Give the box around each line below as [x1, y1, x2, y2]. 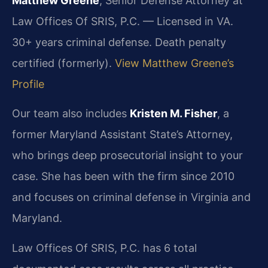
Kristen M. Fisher [130, 107, 217, 120]
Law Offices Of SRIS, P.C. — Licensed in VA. [12, 14, 233, 28]
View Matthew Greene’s [115, 56, 234, 69]
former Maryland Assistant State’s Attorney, [12, 128, 233, 141]
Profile [12, 77, 44, 90]
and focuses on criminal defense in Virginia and [12, 191, 251, 204]
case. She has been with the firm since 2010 [12, 170, 234, 183]
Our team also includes [12, 107, 130, 120]
